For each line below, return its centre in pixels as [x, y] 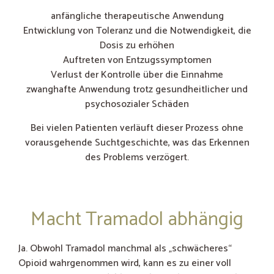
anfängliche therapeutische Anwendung [137, 17]
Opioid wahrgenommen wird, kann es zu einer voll [125, 263]
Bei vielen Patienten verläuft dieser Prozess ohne [137, 128]
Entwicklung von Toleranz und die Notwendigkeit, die [137, 31]
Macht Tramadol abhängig [137, 219]
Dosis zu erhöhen [137, 46]
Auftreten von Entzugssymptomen [137, 61]
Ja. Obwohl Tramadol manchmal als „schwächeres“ [125, 248]
